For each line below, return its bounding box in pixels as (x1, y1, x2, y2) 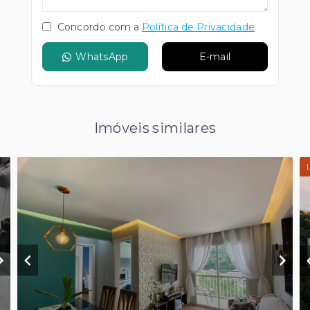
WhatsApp (75, 51, 129, 63)
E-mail (199, 51, 231, 63)
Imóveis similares (93, 120, 217, 136)
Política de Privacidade (141, 21, 255, 33)
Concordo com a (55, 21, 140, 33)
